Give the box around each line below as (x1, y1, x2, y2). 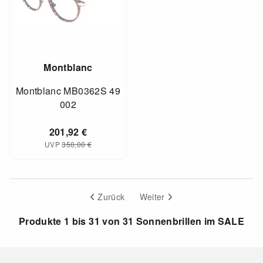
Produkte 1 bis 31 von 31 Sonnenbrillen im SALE (18, 214, 245, 228)
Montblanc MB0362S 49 (16, 83, 121, 97)
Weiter (139, 190, 168, 203)
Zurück (95, 190, 125, 203)
